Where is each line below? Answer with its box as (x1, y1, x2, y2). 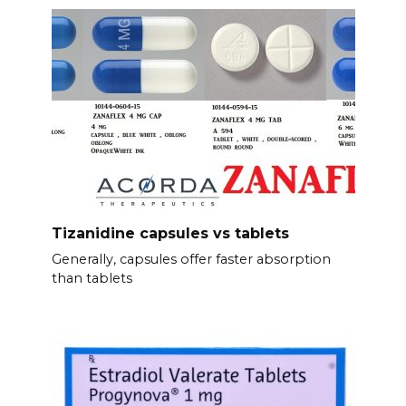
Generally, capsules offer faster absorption (51, 250, 331, 267)
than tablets (51, 269, 132, 286)
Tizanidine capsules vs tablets (51, 224, 289, 242)
